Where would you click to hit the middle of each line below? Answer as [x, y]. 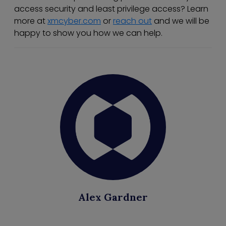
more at [31, 21]
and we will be [181, 21]
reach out [132, 21]
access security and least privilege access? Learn [111, 9]
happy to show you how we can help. [88, 33]
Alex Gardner [113, 197]
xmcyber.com [74, 21]
